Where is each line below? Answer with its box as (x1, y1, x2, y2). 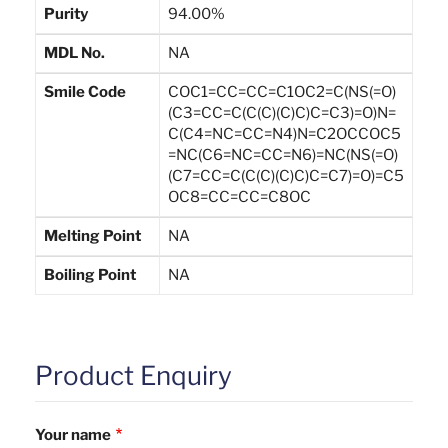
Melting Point (44, 226, 141, 245)
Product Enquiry (35, 359, 232, 391)
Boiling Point (44, 265, 136, 284)
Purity (44, 4, 88, 23)
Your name (35, 425, 111, 444)
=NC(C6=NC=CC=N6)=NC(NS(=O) (168, 145, 398, 164)
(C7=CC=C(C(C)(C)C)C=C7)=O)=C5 (168, 166, 404, 185)
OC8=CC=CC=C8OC (168, 187, 311, 206)
